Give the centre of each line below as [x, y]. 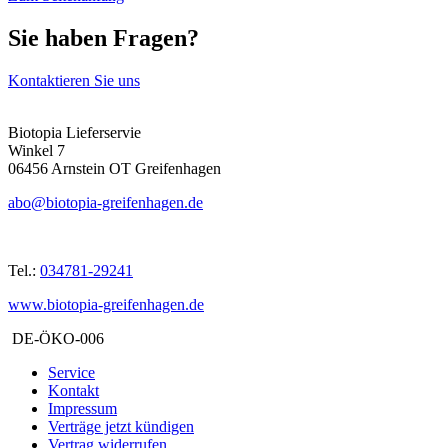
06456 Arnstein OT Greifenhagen [114, 168]
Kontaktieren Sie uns [74, 80]
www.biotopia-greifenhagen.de [106, 304]
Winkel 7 [36, 150]
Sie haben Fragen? [103, 37]
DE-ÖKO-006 [56, 338]
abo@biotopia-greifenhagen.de [105, 202]
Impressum [82, 408]
